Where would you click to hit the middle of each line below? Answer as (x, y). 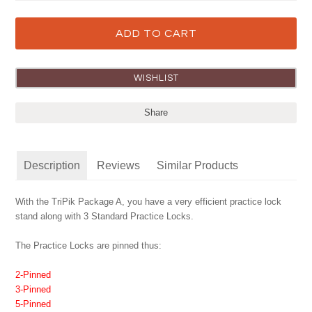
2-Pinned (33, 275)
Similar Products (198, 165)
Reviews (119, 165)
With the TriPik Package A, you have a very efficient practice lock (149, 202)
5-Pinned (33, 304)
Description (52, 165)
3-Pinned (33, 289)
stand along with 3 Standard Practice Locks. (105, 216)
